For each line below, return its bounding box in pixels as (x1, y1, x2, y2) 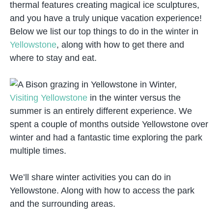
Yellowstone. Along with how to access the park (10, 186, 194, 195)
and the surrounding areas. (10, 199, 115, 209)
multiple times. (10, 146, 66, 156)
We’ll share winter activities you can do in (10, 172, 171, 182)
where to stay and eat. (10, 53, 97, 63)
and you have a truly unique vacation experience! (10, 13, 202, 23)
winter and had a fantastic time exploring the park (10, 133, 202, 142)
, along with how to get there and (56, 40, 184, 50)
